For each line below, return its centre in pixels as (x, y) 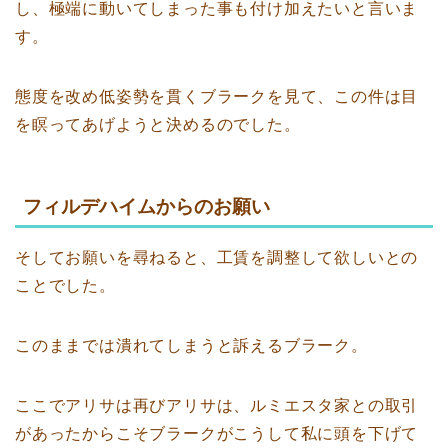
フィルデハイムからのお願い (146, 206)
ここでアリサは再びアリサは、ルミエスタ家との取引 (217, 405)
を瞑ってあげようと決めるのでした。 (158, 124)
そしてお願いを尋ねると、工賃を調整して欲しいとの (217, 257)
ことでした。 (65, 285)
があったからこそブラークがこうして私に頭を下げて (217, 433)
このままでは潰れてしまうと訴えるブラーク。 (191, 345)
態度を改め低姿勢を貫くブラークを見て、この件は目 (217, 96)
